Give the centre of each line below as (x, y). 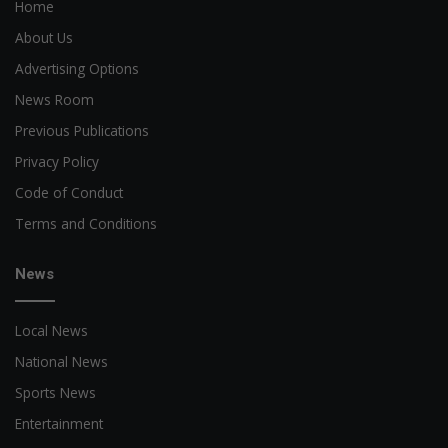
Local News (51, 331)
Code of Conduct (69, 193)
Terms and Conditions (86, 224)
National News (61, 362)
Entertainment (59, 424)
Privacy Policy (57, 162)
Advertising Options (77, 69)
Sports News (55, 393)
